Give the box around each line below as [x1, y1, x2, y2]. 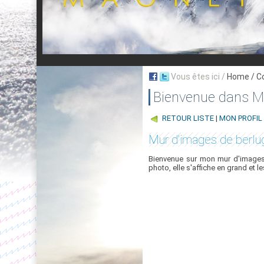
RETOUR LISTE [162, 114, 214, 123]
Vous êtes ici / [171, 72, 225, 81]
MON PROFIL [219, 114, 262, 123]
